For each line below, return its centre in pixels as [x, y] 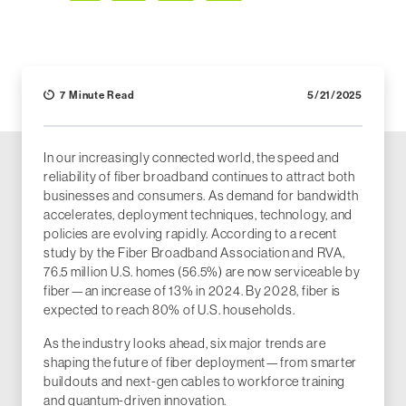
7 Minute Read [97, 95]
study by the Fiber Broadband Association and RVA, [194, 253]
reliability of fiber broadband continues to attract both [200, 177]
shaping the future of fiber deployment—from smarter [201, 362]
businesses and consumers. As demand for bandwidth [201, 196]
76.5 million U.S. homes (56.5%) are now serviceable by [202, 272]
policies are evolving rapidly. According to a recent [190, 234]
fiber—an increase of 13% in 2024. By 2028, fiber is [193, 291]
